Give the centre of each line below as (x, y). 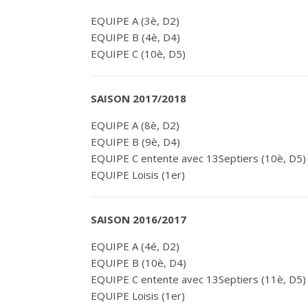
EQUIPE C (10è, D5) (138, 54)
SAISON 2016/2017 (139, 219)
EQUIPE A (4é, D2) (135, 246)
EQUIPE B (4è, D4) (135, 37)
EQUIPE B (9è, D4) (135, 142)
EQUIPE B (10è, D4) (139, 263)
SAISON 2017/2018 (139, 98)
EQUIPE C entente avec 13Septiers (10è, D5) (198, 158)
